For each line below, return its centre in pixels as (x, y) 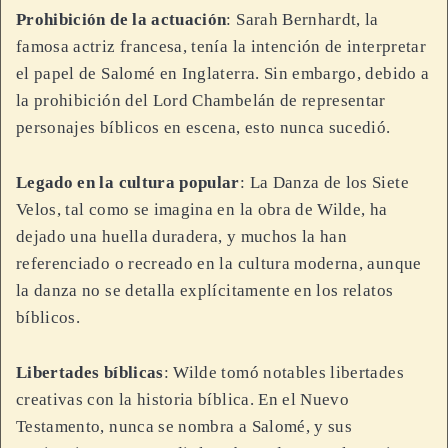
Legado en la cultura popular (128, 183)
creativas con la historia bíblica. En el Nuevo (183, 400)
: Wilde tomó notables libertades (283, 373)
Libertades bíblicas (90, 373)
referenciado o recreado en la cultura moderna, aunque (219, 264)
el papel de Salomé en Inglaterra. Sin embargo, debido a (223, 74)
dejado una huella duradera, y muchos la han (182, 237)
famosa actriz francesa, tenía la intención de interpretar (221, 47)
